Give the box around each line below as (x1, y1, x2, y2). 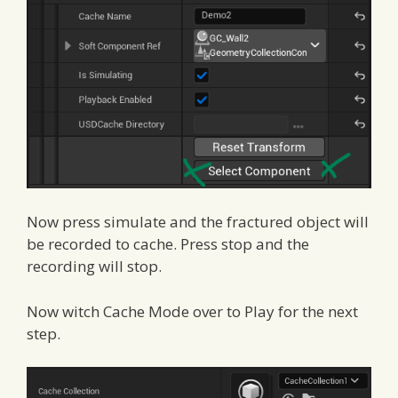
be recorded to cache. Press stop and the (27, 234, 309, 255)
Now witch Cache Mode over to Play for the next (27, 300, 358, 322)
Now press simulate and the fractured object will (27, 211, 369, 233)
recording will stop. (27, 256, 162, 277)
